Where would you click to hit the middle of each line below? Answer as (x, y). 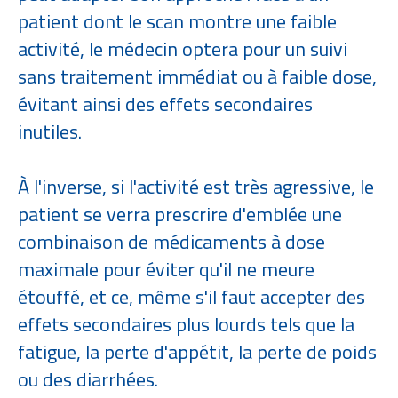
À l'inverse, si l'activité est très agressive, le (196, 187)
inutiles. (52, 131)
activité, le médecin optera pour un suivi (183, 49)
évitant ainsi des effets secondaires (165, 104)
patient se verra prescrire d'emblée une (180, 214)
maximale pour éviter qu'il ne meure (166, 269)
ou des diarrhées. (88, 379)
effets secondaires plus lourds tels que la (186, 324)
